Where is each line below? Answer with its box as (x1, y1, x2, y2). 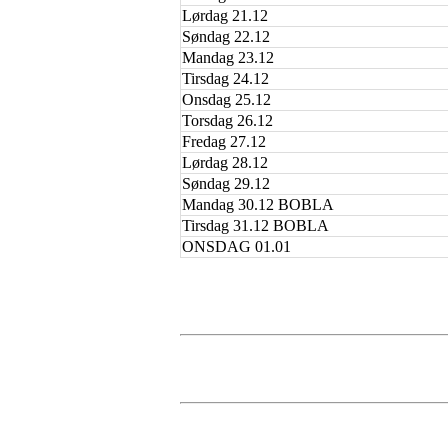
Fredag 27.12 (182, 132, 266, 150)
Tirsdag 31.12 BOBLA (182, 216, 329, 234)
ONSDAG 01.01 (182, 237, 291, 255)
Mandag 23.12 (182, 48, 274, 66)
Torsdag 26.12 (182, 111, 273, 129)
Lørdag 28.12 (182, 153, 268, 171)
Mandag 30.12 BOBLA (182, 195, 334, 213)
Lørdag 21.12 (182, 6, 268, 24)
